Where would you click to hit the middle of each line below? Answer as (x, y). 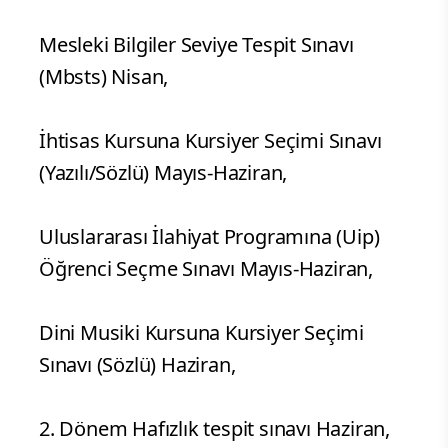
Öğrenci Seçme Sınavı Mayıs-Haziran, (206, 269)
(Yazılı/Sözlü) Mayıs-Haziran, (163, 173)
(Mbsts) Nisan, (104, 77)
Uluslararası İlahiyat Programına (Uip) (209, 237)
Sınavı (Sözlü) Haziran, (137, 365)
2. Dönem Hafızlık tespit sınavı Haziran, (214, 429)
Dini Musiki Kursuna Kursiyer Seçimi (201, 333)
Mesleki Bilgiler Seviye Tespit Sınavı (196, 45)
